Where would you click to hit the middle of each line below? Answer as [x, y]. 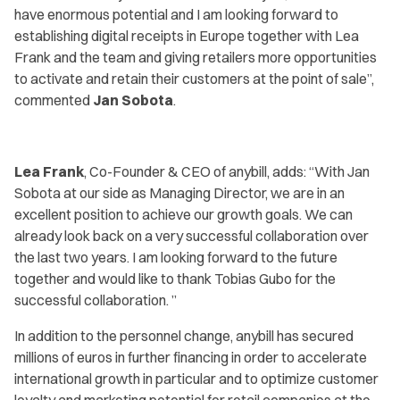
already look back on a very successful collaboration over [192, 236]
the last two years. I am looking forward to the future [176, 257]
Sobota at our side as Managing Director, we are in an [179, 193]
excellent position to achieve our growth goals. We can [183, 214]
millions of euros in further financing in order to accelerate [191, 357]
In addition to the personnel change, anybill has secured [184, 336]
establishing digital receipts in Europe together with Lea [187, 36]
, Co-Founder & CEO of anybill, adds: [196, 171]
